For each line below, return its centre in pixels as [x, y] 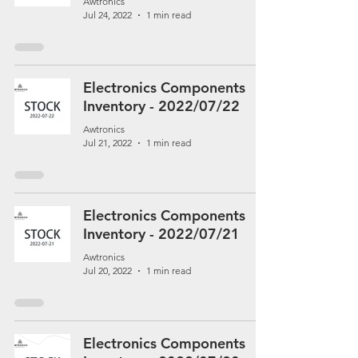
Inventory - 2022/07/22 [161, 106]
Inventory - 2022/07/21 [161, 234]
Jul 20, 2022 [107, 270]
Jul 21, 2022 [107, 143]
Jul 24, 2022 [107, 15]
